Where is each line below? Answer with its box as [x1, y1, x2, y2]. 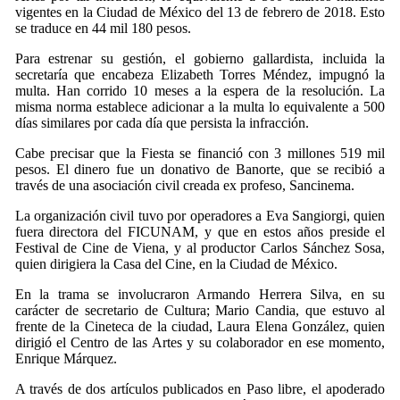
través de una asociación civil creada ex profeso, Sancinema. [14, 178, 354, 193]
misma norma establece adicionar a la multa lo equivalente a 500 [14, 99, 386, 114]
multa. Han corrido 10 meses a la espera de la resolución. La [14, 83, 386, 98]
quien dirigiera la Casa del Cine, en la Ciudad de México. [14, 256, 337, 271]
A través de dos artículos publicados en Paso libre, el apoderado [14, 381, 386, 396]
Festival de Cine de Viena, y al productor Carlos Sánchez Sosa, [14, 240, 386, 255]
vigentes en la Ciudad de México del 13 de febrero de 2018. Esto [14, 4, 386, 20]
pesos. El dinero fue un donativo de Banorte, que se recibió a [14, 162, 386, 177]
